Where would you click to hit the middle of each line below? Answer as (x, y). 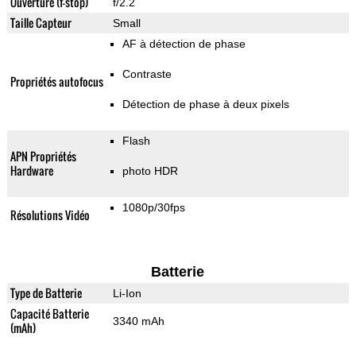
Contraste (147, 74)
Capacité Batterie (49, 314)
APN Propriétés (43, 157)
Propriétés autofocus (56, 82)
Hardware (31, 171)
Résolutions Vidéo (50, 215)
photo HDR (150, 171)
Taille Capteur (41, 23)
